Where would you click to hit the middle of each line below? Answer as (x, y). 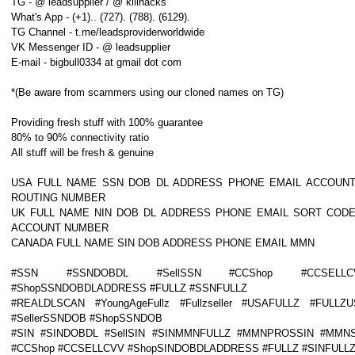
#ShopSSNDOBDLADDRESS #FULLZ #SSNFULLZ (129, 288)
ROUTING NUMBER (58, 198)
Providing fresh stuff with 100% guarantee (107, 122)
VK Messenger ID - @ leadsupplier (91, 47)
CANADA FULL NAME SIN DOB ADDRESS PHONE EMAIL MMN (163, 243)
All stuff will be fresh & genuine (82, 153)
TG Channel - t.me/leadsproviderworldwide (108, 32)
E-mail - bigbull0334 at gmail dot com (96, 62)
